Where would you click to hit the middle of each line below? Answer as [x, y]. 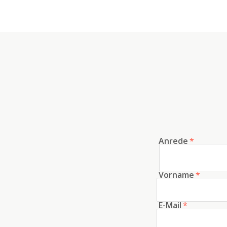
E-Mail [170, 205]
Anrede [173, 141]
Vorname [176, 175]
